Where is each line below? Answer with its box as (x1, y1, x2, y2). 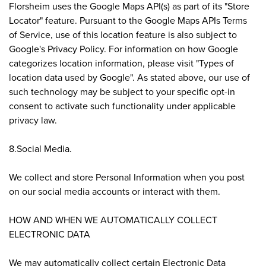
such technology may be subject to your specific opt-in (9, 84, 235, 98)
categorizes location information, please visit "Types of (9, 56, 234, 69)
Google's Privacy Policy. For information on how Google (9, 42, 238, 55)
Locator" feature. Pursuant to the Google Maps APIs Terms (9, 13, 247, 27)
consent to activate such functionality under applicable (9, 99, 236, 112)
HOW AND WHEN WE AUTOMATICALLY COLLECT (9, 213, 217, 226)
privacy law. (9, 113, 57, 126)
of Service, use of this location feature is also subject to (9, 27, 237, 41)
